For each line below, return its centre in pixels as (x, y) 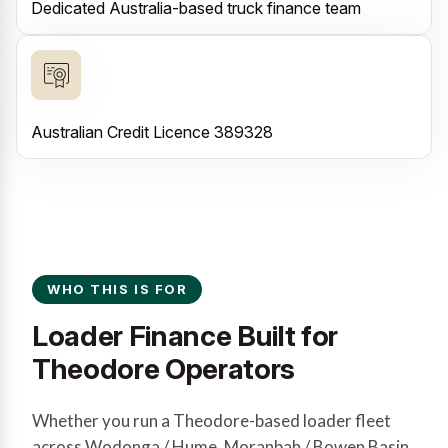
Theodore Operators (163, 369)
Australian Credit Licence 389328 (152, 132)
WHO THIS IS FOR (117, 289)
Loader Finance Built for (185, 336)
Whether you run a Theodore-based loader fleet (211, 420)
